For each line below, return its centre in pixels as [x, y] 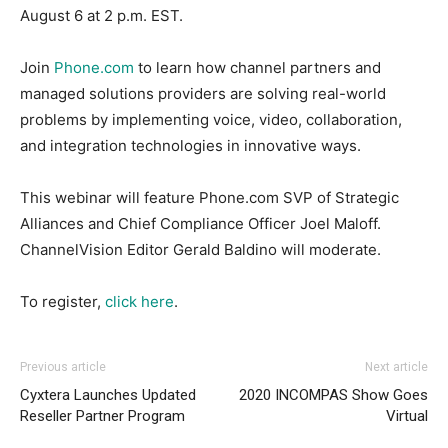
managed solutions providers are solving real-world [203, 94]
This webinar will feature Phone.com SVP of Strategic [209, 198]
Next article [396, 367]
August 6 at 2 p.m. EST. [101, 16]
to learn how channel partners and [257, 68]
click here [139, 302]
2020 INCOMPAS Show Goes [333, 395]
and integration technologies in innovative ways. [190, 146]
